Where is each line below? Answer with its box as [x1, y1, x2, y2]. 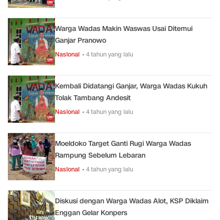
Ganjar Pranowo [55, 36, 106, 45]
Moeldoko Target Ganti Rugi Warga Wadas [55, 139, 191, 148]
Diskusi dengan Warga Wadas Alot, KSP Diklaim [55, 196, 209, 206]
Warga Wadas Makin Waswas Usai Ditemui [55, 24, 192, 33]
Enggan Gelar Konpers [55, 208, 127, 218]
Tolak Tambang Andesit [55, 93, 131, 103]
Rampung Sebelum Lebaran [55, 151, 145, 160]
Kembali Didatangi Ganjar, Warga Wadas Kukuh [55, 82, 207, 91]
